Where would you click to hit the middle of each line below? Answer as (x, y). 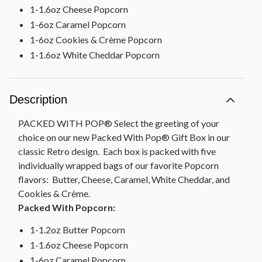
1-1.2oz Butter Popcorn (77, 230)
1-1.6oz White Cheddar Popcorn (95, 55)
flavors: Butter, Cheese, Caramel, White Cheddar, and (124, 180)
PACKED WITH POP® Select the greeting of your (119, 123)
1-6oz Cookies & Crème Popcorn (96, 40)
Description (38, 100)
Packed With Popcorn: (67, 208)
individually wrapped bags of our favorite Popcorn (118, 166)
